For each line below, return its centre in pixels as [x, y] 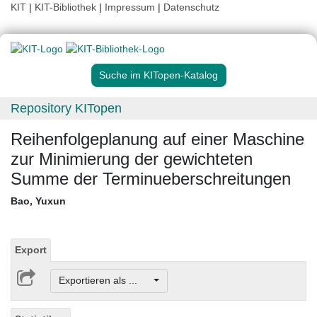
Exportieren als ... [105, 281]
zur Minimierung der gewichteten [132, 159]
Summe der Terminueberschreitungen [151, 179]
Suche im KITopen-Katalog [158, 75]
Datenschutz [191, 7]
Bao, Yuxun [38, 201]
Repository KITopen [66, 109]
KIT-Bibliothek [67, 7]
